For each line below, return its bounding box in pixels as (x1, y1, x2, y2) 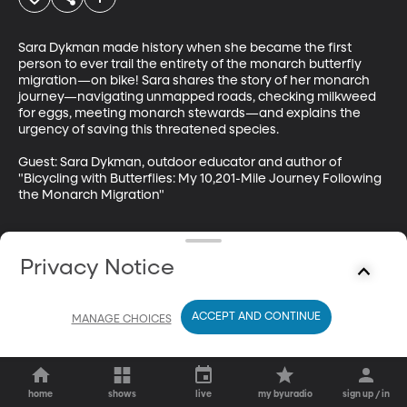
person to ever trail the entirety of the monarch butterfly (18, 57, 364, 71)
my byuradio (257, 390, 313, 399)
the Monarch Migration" (18, 188, 164, 202)
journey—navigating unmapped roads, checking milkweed (18, 90, 379, 104)
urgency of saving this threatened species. (18, 123, 279, 136)
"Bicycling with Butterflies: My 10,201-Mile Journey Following (18, 172, 384, 185)
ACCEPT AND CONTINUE (191, 312, 321, 323)
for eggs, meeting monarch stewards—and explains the (18, 106, 363, 120)
